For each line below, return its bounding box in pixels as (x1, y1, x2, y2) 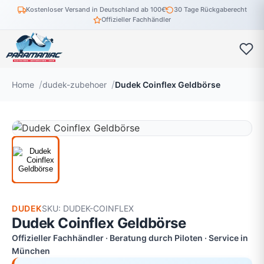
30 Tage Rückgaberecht (173, 5, 247, 14)
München (12, 246, 50, 256)
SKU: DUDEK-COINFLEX (41, 203, 134, 213)
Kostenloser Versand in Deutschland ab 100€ (25, 5, 166, 14)
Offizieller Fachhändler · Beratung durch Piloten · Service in (12, 233, 248, 243)
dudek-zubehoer (42, 79, 107, 90)
